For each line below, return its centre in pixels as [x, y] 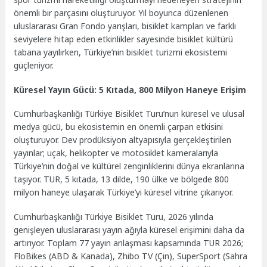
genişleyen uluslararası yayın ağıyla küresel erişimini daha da [129, 230]
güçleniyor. [34, 65]
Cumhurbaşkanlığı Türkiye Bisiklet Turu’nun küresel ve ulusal [129, 114]
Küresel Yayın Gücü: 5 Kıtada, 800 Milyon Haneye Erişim [130, 89]
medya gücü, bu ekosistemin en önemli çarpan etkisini [119, 127]
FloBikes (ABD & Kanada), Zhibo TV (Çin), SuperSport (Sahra [131, 256]
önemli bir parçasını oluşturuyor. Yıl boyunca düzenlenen [121, 13]
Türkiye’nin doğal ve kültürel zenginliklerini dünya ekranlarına [129, 166]
